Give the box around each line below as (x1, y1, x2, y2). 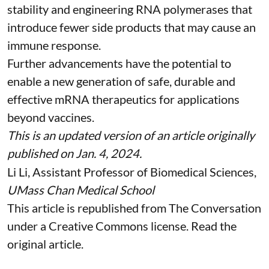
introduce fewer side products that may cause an (7, 20, 256, 35)
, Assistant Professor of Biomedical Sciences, (28, 165, 256, 180)
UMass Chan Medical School (7, 183, 154, 198)
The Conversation (169, 201, 261, 216)
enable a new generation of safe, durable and (7, 74, 235, 89)
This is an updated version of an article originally (7, 128, 255, 143)
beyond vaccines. (7, 110, 94, 125)
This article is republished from (7, 201, 169, 216)
